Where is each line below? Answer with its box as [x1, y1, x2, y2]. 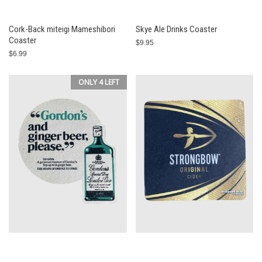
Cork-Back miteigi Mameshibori [9, 24, 115, 35]
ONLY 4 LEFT [78, 77, 119, 87]
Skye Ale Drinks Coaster [135, 24, 217, 35]
